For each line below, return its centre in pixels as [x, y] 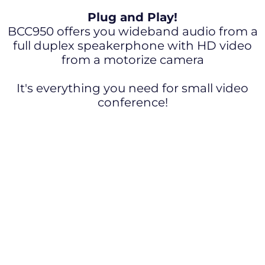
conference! [132, 102]
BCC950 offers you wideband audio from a [132, 31]
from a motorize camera [132, 59]
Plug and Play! [132, 17]
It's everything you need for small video [132, 88]
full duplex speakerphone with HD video [132, 45]
